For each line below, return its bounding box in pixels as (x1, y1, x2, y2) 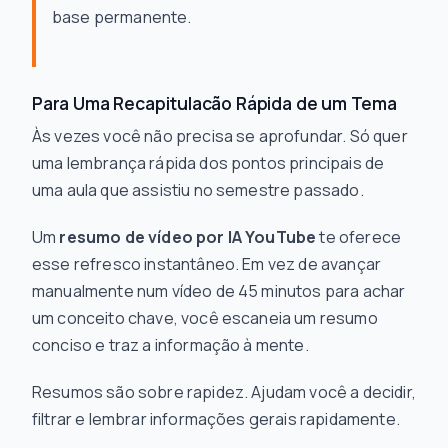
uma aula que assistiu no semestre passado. (32, 179, 364, 201)
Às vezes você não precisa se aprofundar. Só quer (32, 125, 408, 147)
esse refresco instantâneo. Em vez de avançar (32, 253, 382, 275)
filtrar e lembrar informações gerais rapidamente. (32, 408, 400, 430)
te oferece (316, 226, 402, 248)
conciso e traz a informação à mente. (32, 334, 309, 356)
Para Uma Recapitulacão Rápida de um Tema (32, 91, 397, 115)
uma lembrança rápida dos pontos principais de (32, 152, 385, 174)
